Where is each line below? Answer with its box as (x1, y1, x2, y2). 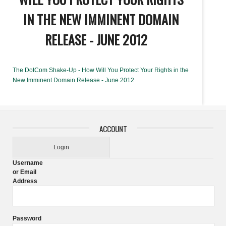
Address (13, 178, 37, 185)
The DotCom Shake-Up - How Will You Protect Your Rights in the (13, 67, 189, 74)
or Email (13, 168, 36, 176)
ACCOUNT (99, 123, 127, 135)
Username (13, 159, 43, 167)
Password (13, 215, 41, 222)
